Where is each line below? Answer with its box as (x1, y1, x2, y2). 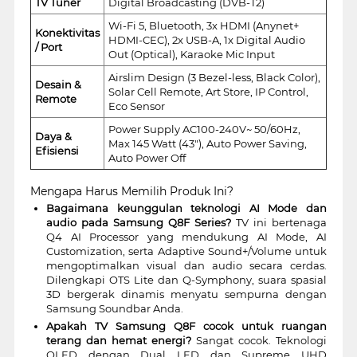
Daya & (34, 129, 72, 143)
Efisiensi (34, 143, 79, 157)
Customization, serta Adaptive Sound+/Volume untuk (45, 244, 328, 257)
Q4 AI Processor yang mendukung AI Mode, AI (45, 229, 328, 243)
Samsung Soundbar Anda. (45, 301, 183, 315)
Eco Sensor (108, 99, 165, 112)
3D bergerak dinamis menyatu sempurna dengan (45, 287, 328, 300)
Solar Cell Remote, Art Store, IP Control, (108, 84, 308, 98)
